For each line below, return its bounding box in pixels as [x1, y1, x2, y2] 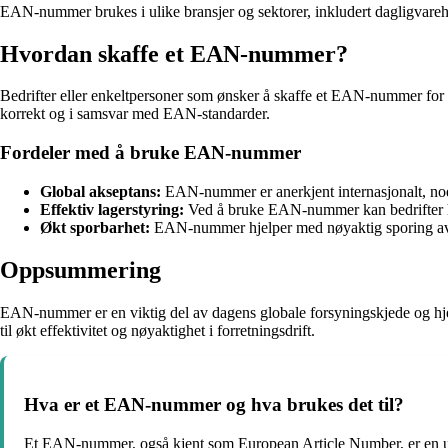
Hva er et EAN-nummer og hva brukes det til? [24, 394, 404, 416]
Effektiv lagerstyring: [40, 200, 184, 218]
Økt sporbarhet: [40, 218, 150, 236]
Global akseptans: [40, 182, 161, 200]
